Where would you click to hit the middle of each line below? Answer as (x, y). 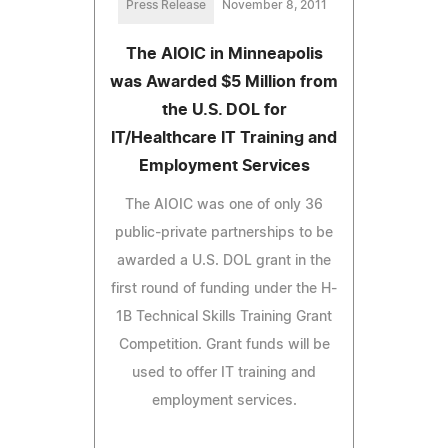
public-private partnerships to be (224, 232)
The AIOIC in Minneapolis (224, 53)
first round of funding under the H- (224, 288)
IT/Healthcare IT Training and (224, 137)
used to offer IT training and (224, 372)
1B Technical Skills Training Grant (224, 316)
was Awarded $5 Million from (224, 81)
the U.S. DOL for (224, 109)
